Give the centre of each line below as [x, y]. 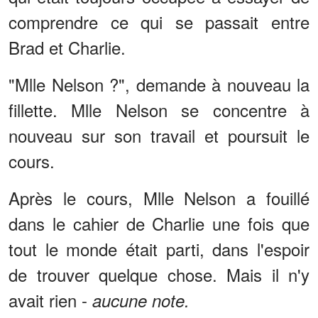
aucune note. [141, 301]
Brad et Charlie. [67, 48]
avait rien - [50, 300]
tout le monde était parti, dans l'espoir [159, 249]
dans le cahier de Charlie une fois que [159, 224]
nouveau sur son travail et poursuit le [159, 136]
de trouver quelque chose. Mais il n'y [159, 275]
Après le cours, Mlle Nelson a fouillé [159, 198]
